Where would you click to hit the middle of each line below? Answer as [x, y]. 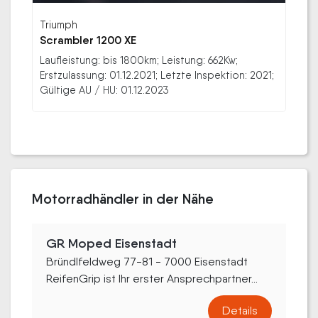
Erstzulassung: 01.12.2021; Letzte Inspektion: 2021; [157, 75]
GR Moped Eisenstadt [111, 243]
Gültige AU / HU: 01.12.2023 [104, 89]
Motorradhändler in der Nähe [123, 198]
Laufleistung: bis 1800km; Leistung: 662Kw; [139, 60]
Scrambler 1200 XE [88, 40]
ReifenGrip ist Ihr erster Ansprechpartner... [152, 278]
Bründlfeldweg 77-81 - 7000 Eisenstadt [147, 261]
